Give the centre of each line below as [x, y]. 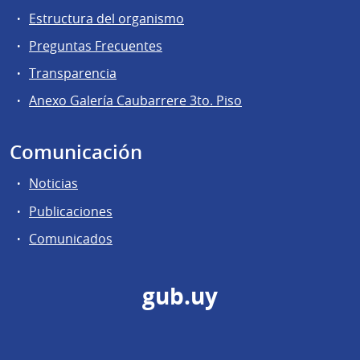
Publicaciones [71, 211]
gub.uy [180, 296]
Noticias [53, 184]
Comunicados [71, 238]
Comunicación [76, 152]
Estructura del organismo [106, 18]
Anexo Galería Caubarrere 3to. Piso [135, 101]
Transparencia [73, 74]
